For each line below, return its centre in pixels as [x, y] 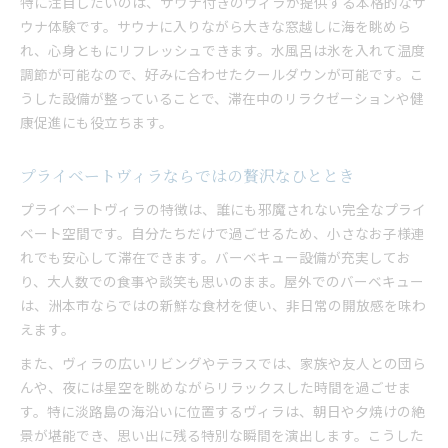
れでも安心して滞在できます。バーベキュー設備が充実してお [215, 257]
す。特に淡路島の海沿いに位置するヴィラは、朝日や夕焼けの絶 [222, 411]
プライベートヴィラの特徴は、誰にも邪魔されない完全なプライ [223, 209]
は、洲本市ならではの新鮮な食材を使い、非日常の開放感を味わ [223, 305]
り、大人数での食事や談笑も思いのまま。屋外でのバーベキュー [222, 281]
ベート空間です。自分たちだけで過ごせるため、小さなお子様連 [222, 233]
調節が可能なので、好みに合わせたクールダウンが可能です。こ [222, 74]
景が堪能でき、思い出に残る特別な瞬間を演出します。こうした [222, 435]
